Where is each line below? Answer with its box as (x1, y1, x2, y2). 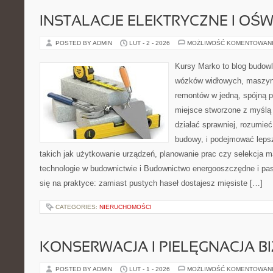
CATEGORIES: (55, 204, 99, 210)
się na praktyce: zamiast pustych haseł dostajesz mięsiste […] (40, 179, 263, 188)
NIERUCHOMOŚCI (99, 204, 152, 210)
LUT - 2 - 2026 (129, 40, 170, 46)
